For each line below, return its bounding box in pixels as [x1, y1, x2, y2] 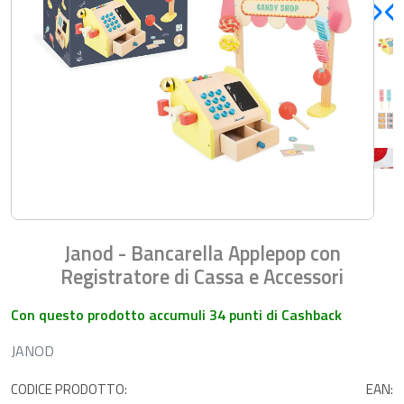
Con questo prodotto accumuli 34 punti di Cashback [11, 303, 342, 326]
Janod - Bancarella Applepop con [63, 237, 341, 269]
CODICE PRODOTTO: [11, 378, 127, 399]
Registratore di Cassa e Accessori [60, 261, 344, 292]
